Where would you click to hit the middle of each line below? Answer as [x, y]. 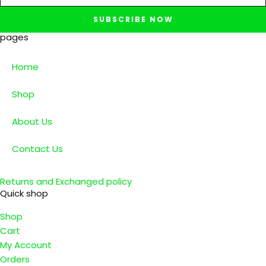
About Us [32, 122]
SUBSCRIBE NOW [133, 20]
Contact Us [37, 149]
